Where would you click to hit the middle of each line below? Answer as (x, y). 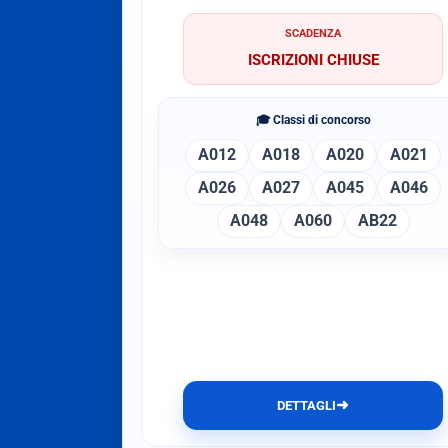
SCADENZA (313, 33)
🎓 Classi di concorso (313, 120)
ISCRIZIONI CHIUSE (313, 60)
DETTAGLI (307, 405)
